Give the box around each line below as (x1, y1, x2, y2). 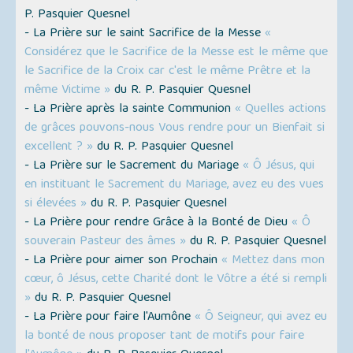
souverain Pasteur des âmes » (24, 230, 187, 253)
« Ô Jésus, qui (243, 154, 315, 177)
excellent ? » (24, 136, 94, 158)
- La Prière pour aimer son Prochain (24, 249, 222, 272)
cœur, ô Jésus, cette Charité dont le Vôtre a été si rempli (24, 268, 328, 291)
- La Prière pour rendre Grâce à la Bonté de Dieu (24, 211, 292, 234)
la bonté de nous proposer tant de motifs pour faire (24, 325, 305, 347)
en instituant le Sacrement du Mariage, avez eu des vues (24, 173, 325, 196)
